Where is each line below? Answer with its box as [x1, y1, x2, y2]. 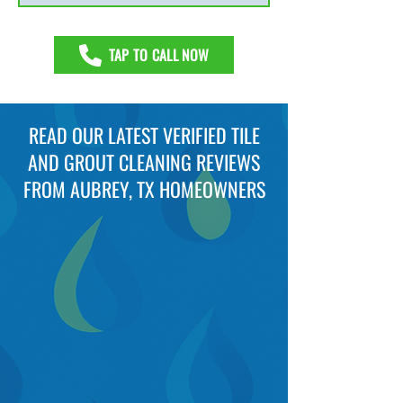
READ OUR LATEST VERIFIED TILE [28, 121, 260, 149]
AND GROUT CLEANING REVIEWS [28, 148, 260, 176]
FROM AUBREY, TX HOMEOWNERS [22, 175, 265, 203]
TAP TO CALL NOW [108, 44, 210, 66]
